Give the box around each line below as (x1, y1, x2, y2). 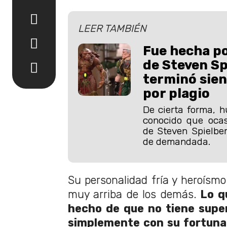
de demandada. (142, 135, 210, 147)
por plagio (142, 85, 210, 101)
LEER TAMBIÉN (78, 22, 146, 34)
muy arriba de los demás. (68, 188, 197, 201)
